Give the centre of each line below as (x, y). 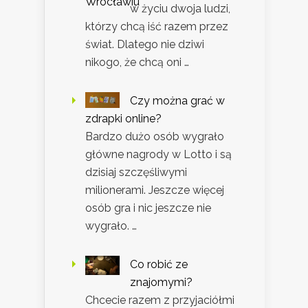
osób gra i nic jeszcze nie (148, 208)
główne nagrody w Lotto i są (158, 154)
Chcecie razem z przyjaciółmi (160, 300)
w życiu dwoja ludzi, (180, 8)
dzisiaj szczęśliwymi (136, 172)
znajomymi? (161, 282)
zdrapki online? (123, 118)
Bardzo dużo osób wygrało (155, 136)
